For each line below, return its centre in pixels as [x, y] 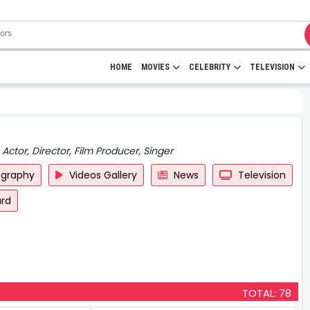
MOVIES [155, 67]
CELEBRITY [210, 67]
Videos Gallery [101, 175]
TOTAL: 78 [267, 293]
